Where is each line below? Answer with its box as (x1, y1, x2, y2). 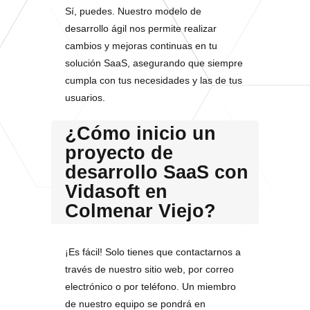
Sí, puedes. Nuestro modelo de (65, 6, 201, 17)
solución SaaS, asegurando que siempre (65, 57, 243, 69)
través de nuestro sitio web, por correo (65, 264, 234, 275)
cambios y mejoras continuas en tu (65, 40, 217, 51)
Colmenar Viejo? (65, 201, 216, 221)
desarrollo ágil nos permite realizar (65, 23, 217, 34)
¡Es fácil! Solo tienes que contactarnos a (65, 246, 241, 257)
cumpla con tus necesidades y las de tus (65, 75, 242, 86)
